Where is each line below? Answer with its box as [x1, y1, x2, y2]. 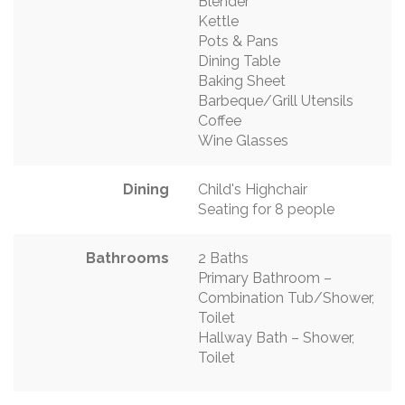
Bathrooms [86, 249, 169, 267]
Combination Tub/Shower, [198, 288, 374, 306]
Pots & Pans [198, 32, 278, 50]
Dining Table [198, 52, 280, 70]
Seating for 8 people [198, 200, 334, 218]
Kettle [198, 12, 239, 30]
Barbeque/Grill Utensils [198, 91, 353, 109]
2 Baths [198, 249, 249, 267]
